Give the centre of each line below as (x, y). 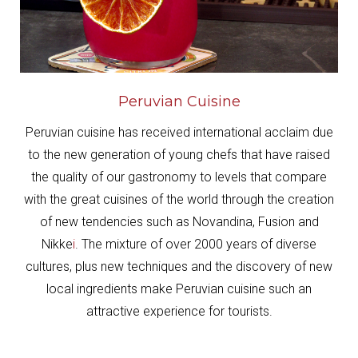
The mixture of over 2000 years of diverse (199, 245)
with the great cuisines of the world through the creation (179, 200)
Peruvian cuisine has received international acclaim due (179, 133)
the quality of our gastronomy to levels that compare (179, 177)
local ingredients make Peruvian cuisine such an (179, 289)
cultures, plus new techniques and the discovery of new (179, 267)
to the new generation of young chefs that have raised (179, 155)
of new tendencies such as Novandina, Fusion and (179, 222)
